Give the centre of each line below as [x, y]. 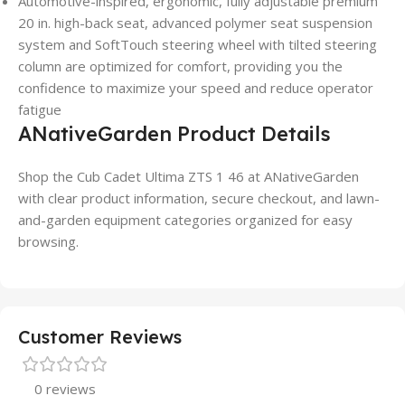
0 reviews [65, 389]
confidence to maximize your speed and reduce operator [196, 88]
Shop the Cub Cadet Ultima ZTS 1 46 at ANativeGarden [188, 177]
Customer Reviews [100, 337]
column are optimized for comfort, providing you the [180, 66]
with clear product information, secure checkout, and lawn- [199, 198]
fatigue [40, 110]
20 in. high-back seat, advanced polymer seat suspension [195, 23]
